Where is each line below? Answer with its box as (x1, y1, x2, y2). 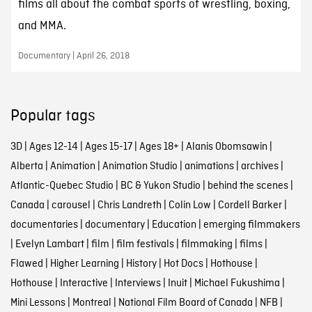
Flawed (10, 257, 43, 272)
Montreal (72, 296, 111, 311)
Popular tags (10, 107, 95, 127)
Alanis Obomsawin (185, 140, 267, 155)
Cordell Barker (217, 198, 282, 213)
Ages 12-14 (29, 140, 78, 155)
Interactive (59, 276, 108, 291)
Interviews (114, 276, 161, 291)
